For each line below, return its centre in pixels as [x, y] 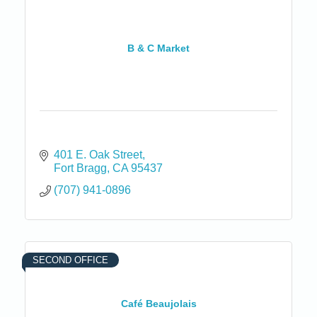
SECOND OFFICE [70, 260]
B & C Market [158, 48]
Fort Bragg [80, 168]
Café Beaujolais [158, 304]
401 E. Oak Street [98, 154]
